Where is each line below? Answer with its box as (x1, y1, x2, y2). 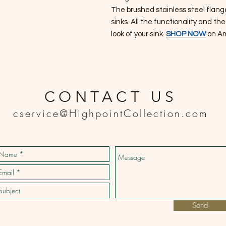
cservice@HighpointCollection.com (13, 106, 208, 120)
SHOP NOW (166, 30, 206, 38)
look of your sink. (111, 30, 166, 38)
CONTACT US (44, 88, 178, 106)
